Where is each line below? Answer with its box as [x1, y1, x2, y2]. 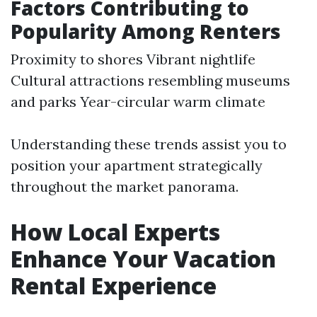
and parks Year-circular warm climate [11, 93, 265, 110]
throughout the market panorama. [11, 178, 238, 195]
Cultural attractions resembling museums [11, 71, 290, 89]
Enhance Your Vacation [11, 243, 276, 274]
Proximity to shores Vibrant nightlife [11, 50, 255, 68]
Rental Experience [11, 270, 217, 301]
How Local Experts [11, 217, 220, 247]
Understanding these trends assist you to [11, 135, 287, 153]
